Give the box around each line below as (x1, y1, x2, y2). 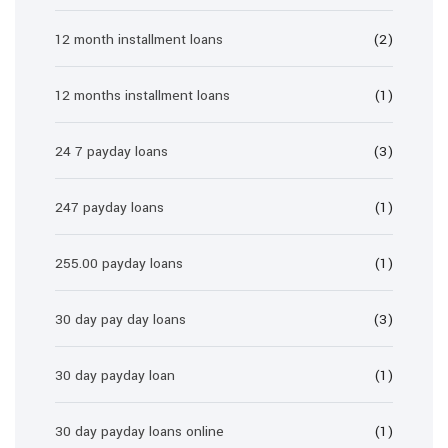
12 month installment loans (55, 30, 223, 49)
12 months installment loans (55, 86, 230, 105)
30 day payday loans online (55, 422, 224, 441)
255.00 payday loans (55, 254, 183, 273)
